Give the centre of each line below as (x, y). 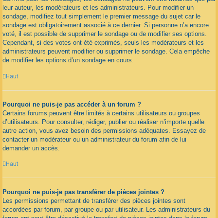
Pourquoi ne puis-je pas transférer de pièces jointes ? (83, 192)
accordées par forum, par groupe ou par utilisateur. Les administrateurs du (106, 210)
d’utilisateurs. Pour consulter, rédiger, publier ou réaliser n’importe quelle (103, 122)
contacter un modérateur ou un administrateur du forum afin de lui (94, 139)
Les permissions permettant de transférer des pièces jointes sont (94, 201)
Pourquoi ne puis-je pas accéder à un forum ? (72, 104)
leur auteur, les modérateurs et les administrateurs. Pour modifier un (98, 8)
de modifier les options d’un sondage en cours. (68, 60)
